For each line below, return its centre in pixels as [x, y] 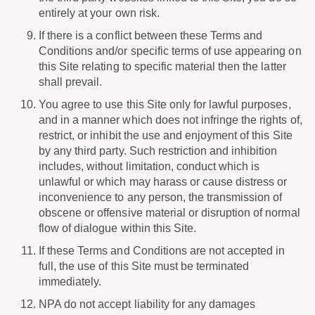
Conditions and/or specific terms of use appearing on [170, 51]
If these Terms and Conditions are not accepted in [162, 251]
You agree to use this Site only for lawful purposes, [165, 104]
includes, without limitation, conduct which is [149, 166]
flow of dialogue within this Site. [118, 228]
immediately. [70, 282]
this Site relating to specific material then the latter [162, 66]
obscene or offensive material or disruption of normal [169, 213]
